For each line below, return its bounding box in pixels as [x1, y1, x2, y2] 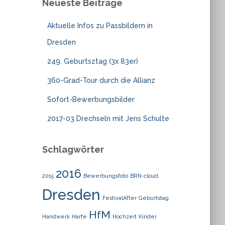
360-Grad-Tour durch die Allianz [47, 76, 155, 84]
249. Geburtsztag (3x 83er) [47, 57, 138, 65]
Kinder [138, 213, 157, 219]
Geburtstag [138, 195, 169, 201]
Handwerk [42, 213, 70, 219]
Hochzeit [112, 213, 137, 219]
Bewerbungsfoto [83, 173, 128, 179]
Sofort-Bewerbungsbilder [47, 95, 135, 103]
